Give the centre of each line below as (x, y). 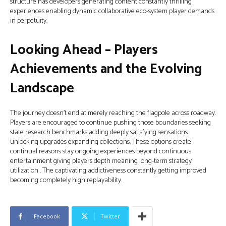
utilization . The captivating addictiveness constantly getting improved (108, 171)
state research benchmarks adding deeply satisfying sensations (99, 132)
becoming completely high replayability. (66, 180)
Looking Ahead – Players (84, 50)
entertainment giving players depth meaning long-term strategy (101, 161)
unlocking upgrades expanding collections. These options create (101, 142)
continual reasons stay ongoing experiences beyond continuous (101, 152)
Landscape (42, 89)
